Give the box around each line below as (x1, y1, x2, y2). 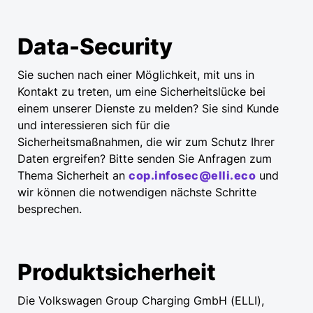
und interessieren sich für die (17, 118, 170, 133)
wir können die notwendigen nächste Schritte (17, 185, 256, 200)
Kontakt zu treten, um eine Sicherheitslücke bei (17, 85, 265, 99)
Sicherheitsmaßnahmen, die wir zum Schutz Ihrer (17, 135, 275, 150)
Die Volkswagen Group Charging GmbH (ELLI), (17, 293, 264, 308)
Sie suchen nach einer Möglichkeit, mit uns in (17, 68, 254, 82)
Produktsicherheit (17, 259, 216, 286)
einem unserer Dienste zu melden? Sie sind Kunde (17, 101, 279, 116)
